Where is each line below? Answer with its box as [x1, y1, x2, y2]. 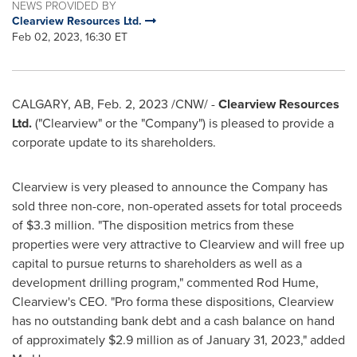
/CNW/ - [168, 95, 218, 113]
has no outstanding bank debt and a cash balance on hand [12, 312, 335, 330]
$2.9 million [108, 331, 174, 349]
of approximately [12, 331, 108, 349]
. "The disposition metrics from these [92, 216, 294, 234]
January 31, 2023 [206, 331, 300, 349]
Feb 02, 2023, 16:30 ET [12, 29, 127, 45]
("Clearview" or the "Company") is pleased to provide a [35, 114, 334, 132]
